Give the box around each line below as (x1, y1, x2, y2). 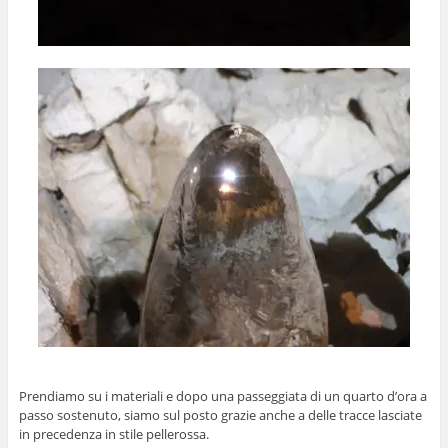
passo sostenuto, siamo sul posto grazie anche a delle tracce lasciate (18, 405, 422, 424)
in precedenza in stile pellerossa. (18, 424, 209, 443)
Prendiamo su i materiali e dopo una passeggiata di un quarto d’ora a (18, 386, 427, 405)
